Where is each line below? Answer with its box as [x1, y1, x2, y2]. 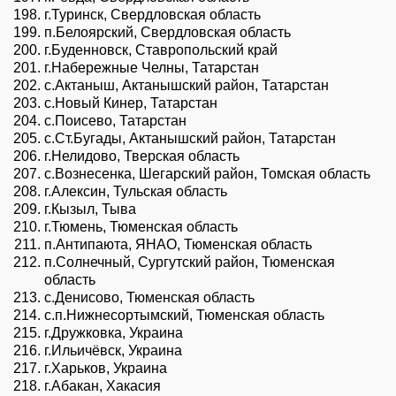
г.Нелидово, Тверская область [44, 148, 240, 164]
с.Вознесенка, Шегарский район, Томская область [44, 165, 370, 181]
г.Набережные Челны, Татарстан [44, 59, 259, 75]
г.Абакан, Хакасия [44, 377, 161, 393]
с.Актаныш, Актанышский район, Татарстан [44, 77, 329, 93]
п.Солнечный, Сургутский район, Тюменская [44, 254, 335, 270]
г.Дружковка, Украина [44, 324, 183, 340]
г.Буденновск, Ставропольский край [44, 42, 278, 57]
